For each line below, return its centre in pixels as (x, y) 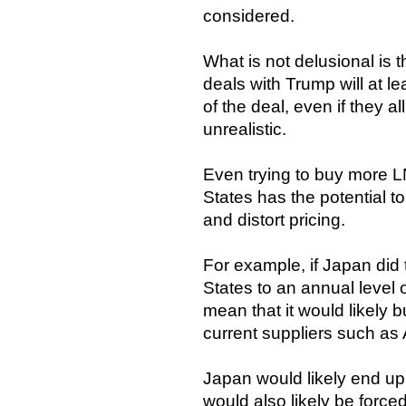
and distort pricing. (274, 219)
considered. (249, 15)
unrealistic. (245, 129)
